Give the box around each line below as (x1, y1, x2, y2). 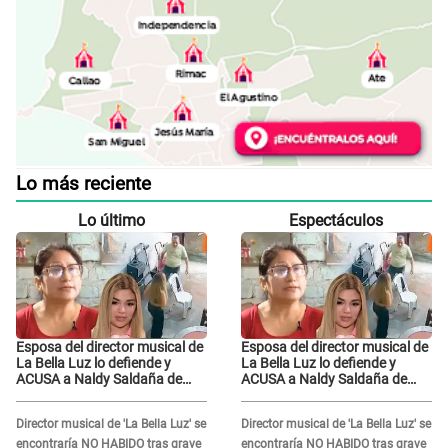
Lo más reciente (16, 172, 151, 195)
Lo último (78, 210, 146, 230)
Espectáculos (289, 210, 384, 230)
